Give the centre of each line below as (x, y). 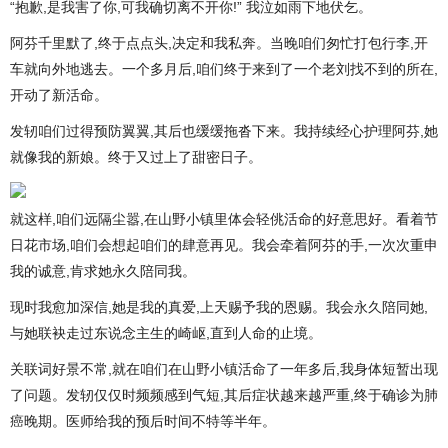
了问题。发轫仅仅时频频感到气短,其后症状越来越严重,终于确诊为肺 (224, 395)
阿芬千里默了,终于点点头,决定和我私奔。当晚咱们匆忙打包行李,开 (219, 43)
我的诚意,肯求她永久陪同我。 (103, 271)
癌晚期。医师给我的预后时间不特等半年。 (143, 421)
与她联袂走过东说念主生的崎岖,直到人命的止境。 (166, 333)
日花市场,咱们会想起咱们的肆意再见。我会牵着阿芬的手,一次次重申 (224, 245)
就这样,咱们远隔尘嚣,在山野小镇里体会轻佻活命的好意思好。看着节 (224, 219)
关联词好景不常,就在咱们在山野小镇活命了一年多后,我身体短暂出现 (224, 369)
